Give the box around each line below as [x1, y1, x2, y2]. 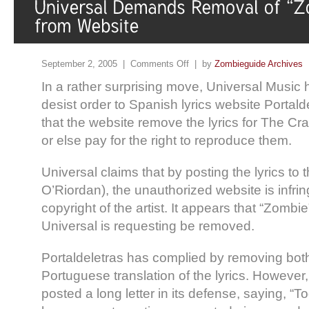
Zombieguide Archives [215, 58, 303, 69]
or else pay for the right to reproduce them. [41, 132, 292, 148]
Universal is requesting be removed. [41, 218, 255, 233]
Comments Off [130, 58, 189, 69]
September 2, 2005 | [41, 58, 130, 69]
